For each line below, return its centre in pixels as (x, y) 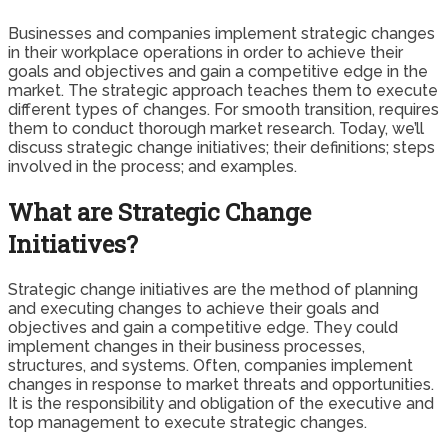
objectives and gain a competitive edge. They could (203, 328)
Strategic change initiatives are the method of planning (213, 290)
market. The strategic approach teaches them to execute (223, 91)
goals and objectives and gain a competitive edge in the (218, 72)
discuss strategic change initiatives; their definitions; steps (221, 148)
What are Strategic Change (159, 212)
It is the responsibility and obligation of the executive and (221, 404)
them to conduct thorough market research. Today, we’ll (216, 129)
